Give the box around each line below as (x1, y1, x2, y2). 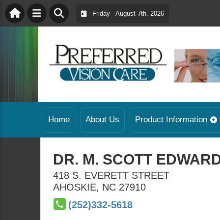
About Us (85, 115, 119, 124)
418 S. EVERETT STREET (53, 170, 169, 181)
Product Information (135, 115, 207, 124)
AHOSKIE (53, 182, 96, 192)
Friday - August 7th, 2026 (86, 9, 164, 17)
